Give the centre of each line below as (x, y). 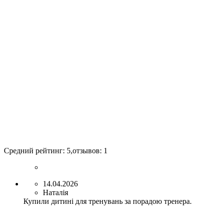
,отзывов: (87, 151)
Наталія (55, 193)
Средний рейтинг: (35, 151)
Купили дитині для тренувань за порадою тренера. (108, 201)
